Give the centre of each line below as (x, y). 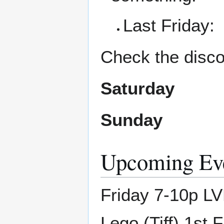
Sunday (131, 120)
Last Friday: (168, 25)
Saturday (137, 88)
